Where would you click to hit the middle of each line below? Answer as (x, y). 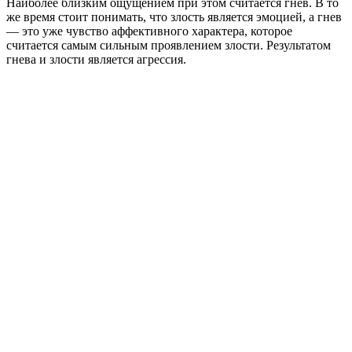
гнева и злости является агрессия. (96, 59)
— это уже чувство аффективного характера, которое (149, 31)
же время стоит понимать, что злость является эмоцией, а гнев (174, 16)
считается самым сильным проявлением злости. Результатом (169, 45)
